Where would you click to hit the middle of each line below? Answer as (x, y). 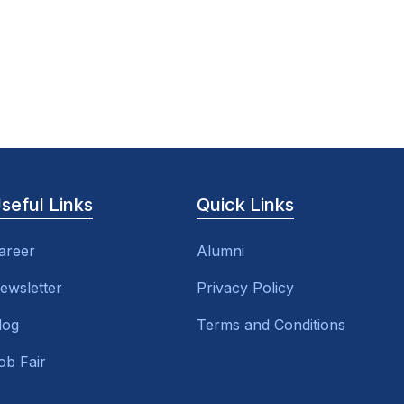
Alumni (221, 251)
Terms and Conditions (271, 325)
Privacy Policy (246, 288)
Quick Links (246, 205)
